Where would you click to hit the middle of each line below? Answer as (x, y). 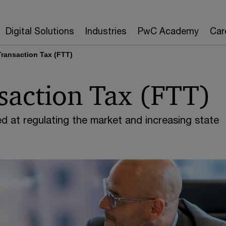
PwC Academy (168, 31)
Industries (106, 31)
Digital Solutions (40, 31)
